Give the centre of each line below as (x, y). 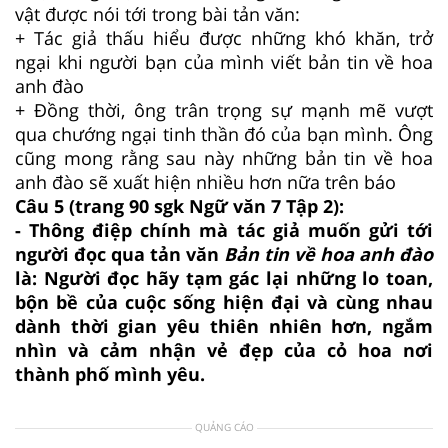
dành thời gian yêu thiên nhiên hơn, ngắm (224, 325)
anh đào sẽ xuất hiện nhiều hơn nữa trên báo (205, 181)
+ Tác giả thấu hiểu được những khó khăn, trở (224, 37)
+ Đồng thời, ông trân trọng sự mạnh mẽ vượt (224, 109)
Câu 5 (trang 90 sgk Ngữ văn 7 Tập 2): (179, 205)
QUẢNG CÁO (224, 426)
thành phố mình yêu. (110, 373)
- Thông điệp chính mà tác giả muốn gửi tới (224, 229)
